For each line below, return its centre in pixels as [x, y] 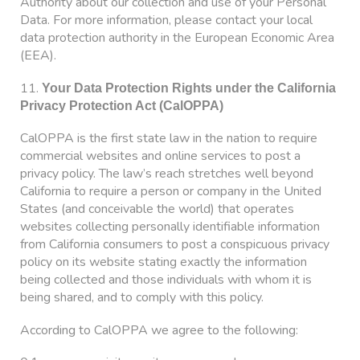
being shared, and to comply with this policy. [142, 298]
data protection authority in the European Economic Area [177, 37]
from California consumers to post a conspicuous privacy [175, 245]
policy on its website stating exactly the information [164, 262]
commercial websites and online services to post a [160, 156]
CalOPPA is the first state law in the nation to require [169, 139]
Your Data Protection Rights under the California [189, 88]
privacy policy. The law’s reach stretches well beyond [167, 174]
